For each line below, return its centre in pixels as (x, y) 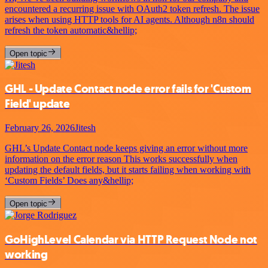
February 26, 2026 (40, 128)
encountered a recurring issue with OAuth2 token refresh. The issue (132, 8)
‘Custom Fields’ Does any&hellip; (69, 181)
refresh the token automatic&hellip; (71, 30)
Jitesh (85, 128)
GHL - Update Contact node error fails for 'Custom (128, 89)
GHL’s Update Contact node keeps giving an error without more (126, 148)
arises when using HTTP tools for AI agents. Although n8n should (130, 19)
